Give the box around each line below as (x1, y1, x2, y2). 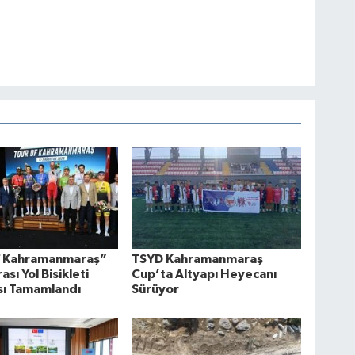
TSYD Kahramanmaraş (132, 253, 264, 266)
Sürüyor (132, 283, 180, 296)
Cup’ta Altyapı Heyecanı (132, 268, 277, 281)
